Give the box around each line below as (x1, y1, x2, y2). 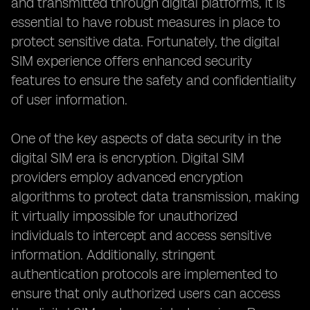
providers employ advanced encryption (11, 169, 243, 185)
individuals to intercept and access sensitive (11, 227, 271, 244)
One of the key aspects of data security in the (11, 130, 281, 147)
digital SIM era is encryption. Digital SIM (11, 149, 244, 166)
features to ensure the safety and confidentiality (11, 72, 296, 89)
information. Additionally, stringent (11, 246, 215, 263)
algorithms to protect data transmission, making (11, 188, 299, 205)
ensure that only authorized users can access (11, 285, 280, 302)
